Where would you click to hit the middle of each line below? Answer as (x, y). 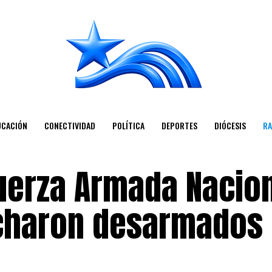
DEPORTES (179, 125)
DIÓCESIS (230, 125)
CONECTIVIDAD (70, 125)
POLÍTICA (128, 125)
